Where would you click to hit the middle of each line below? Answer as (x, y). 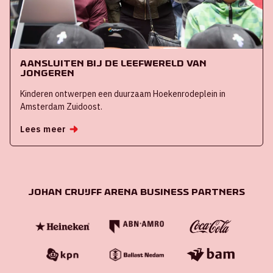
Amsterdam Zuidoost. (61, 106)
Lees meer (44, 129)
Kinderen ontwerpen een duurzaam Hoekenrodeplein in (123, 94)
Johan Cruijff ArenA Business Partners (136, 191)
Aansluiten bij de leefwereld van (113, 63)
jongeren (47, 73)
